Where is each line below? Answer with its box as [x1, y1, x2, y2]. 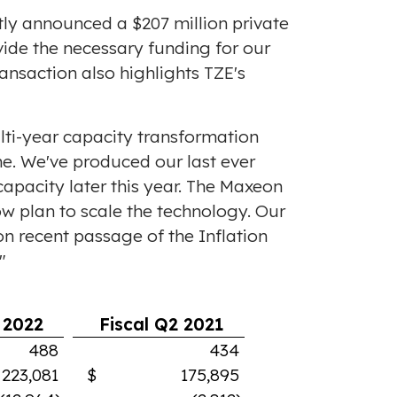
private [228, 12, 289, 35]
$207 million [132, 12, 228, 35]
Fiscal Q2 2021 [98, 314, 224, 336]
